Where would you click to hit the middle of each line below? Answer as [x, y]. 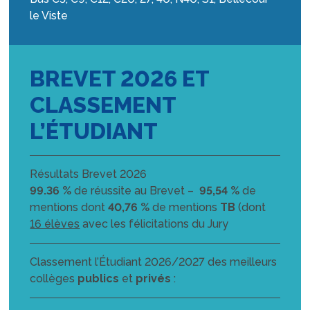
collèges [54, 278]
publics [99, 278]
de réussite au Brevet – [136, 190]
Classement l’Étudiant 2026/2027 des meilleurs [154, 262]
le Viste [49, 15]
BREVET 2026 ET [120, 78]
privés [154, 278]
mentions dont [69, 207]
